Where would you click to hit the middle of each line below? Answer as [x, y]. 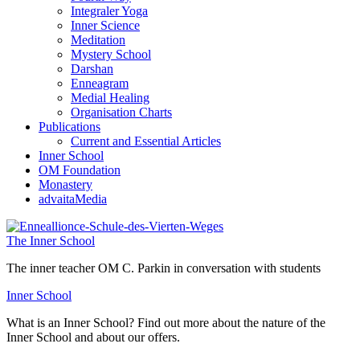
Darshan [92, 69]
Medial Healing [110, 98]
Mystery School [111, 55]
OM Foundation [80, 170]
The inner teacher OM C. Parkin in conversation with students [164, 268]
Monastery [65, 185]
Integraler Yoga [109, 11]
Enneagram [100, 84]
